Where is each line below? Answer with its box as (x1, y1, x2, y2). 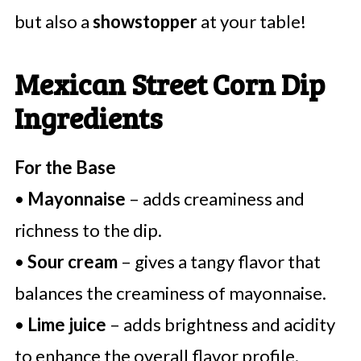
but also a (14, 10, 93, 33)
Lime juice (27, 313, 106, 336)
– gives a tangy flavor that (117, 251, 321, 273)
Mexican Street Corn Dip (14, 64, 325, 104)
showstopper (92, 10, 197, 33)
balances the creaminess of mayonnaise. (14, 282, 326, 305)
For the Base (14, 156, 116, 179)
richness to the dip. (14, 219, 162, 242)
